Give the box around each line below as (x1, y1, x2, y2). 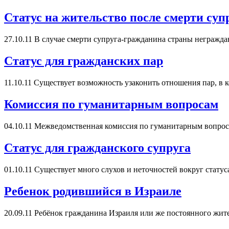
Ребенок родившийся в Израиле (4, 184, 181, 198)
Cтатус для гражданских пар (4, 54, 163, 68)
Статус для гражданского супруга (4, 141, 191, 154)
